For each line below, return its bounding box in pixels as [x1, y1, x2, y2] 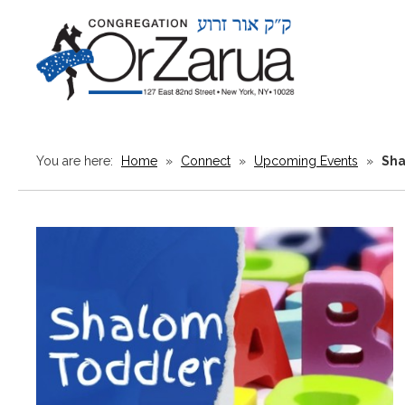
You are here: [36, 154, 117, 168]
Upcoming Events [254, 154, 358, 168]
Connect [181, 154, 231, 168]
